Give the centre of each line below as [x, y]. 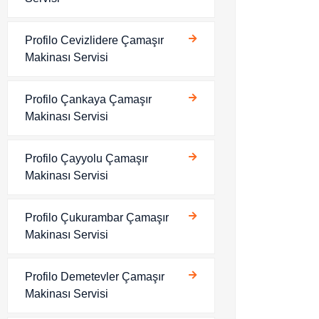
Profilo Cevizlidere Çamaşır [94, 40]
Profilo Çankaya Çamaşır [88, 99]
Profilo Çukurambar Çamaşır [97, 218]
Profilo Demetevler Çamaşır [95, 277]
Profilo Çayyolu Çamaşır [87, 158]
